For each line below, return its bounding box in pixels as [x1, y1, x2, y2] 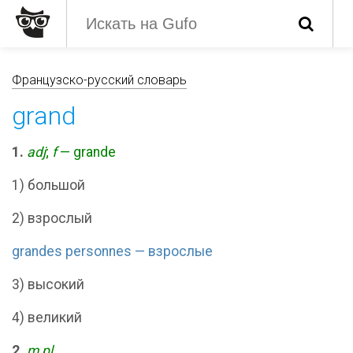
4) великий [12, 310, 82, 325]
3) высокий [12, 277, 84, 292]
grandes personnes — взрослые [12, 243, 213, 259]
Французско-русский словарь [12, 72, 187, 87]
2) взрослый [12, 210, 92, 226]
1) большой [12, 177, 85, 193]
